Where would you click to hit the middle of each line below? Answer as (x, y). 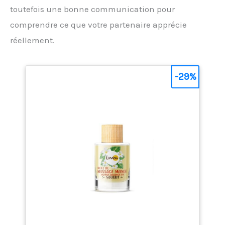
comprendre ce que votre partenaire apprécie (98, 25)
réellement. (32, 40)
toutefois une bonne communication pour (92, 9)
